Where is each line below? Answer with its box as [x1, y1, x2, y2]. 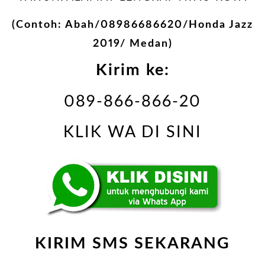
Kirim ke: [95, 62, 170, 79]
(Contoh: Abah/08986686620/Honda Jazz [12, 19, 253, 30]
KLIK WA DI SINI [63, 124, 202, 140]
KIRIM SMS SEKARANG [35, 235, 230, 252]
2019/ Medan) [92, 38, 173, 49]
